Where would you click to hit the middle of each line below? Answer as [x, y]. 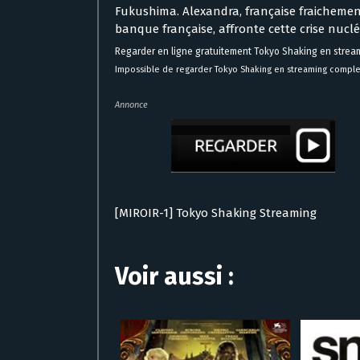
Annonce [131, 104]
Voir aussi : [174, 276]
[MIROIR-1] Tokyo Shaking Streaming [216, 213]
